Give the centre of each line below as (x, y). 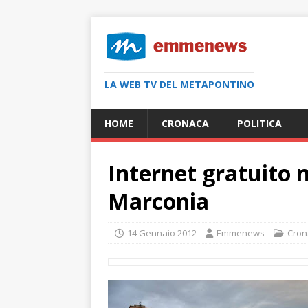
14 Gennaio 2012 (162, 233)
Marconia (158, 201)
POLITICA (260, 123)
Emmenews (241, 233)
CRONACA (185, 123)
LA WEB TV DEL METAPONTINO (179, 84)
